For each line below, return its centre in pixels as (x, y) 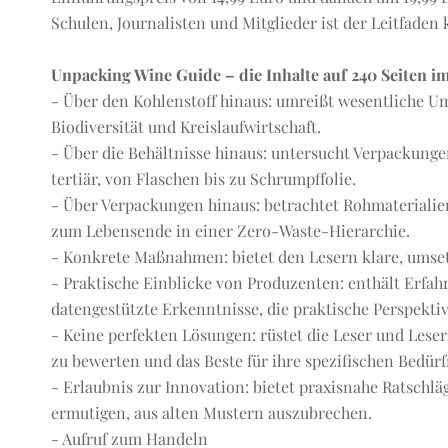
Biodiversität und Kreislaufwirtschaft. (185, 126)
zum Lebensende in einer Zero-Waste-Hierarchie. (230, 230)
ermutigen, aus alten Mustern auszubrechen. (211, 412)
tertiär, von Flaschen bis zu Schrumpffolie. (203, 178)
